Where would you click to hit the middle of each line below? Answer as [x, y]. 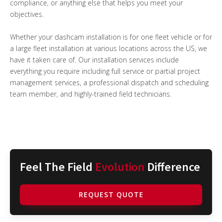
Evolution [120, 167]
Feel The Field [57, 167]
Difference [172, 167]
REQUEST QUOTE [111, 195]
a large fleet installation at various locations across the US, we [109, 49]
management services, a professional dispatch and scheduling [109, 83]
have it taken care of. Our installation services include [94, 60]
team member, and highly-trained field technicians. [91, 94]
